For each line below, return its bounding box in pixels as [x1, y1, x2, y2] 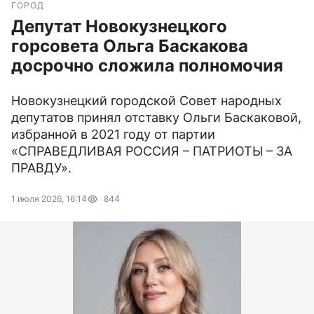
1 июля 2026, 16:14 [11, 193, 87, 205]
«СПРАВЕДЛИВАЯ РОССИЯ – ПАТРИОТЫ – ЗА [11, 144, 292, 159]
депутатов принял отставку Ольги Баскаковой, [11, 110, 301, 125]
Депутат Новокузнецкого [11, 16, 227, 37]
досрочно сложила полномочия [11, 55, 283, 76]
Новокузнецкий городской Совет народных [11, 93, 282, 109]
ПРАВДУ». [11, 161, 71, 176]
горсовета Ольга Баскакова [11, 36, 248, 57]
